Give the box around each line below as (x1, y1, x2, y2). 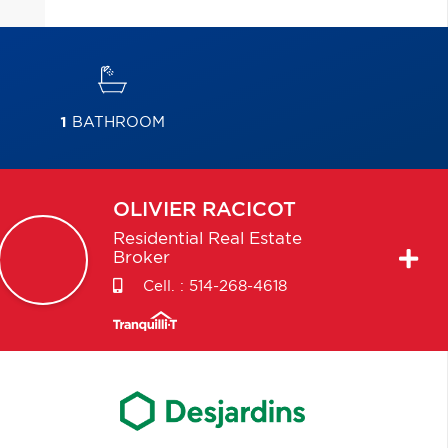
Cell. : (137, 279, 189, 294)
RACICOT (201, 200, 296, 220)
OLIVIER (112, 200, 196, 220)
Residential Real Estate (112, 231, 302, 247)
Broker (112, 250, 170, 266)
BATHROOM (66, 115, 165, 130)
